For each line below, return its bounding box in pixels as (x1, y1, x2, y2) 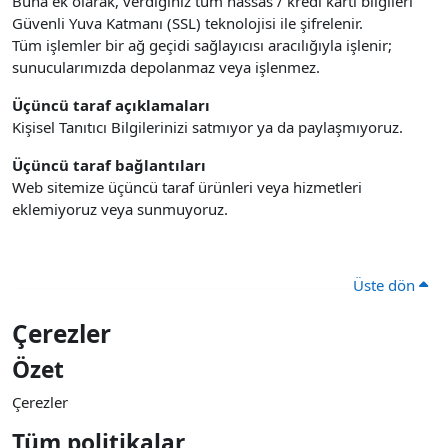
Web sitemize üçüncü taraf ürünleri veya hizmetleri (12, 177, 362, 197)
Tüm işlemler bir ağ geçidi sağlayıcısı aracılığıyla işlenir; (12, 35, 392, 55)
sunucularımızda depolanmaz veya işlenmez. (12, 57, 320, 77)
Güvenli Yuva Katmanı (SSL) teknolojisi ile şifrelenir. (12, 13, 363, 33)
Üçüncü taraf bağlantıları (12, 155, 206, 175)
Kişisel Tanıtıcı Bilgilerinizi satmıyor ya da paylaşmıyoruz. (12, 117, 403, 137)
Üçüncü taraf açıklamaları (12, 95, 210, 115)
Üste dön (353, 275, 419, 295)
